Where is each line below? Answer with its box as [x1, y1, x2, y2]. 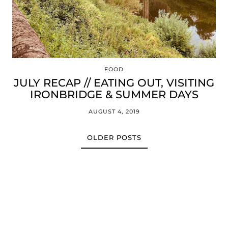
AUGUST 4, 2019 [88, 108, 140, 115]
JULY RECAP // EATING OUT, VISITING [14, 76, 214, 89]
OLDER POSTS [87, 133, 141, 141]
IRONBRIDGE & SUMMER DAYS [30, 88, 198, 101]
